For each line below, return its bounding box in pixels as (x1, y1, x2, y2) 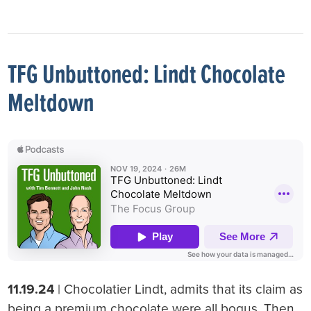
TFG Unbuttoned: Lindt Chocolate (8, 59, 286, 92)
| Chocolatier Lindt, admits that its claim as (54, 280, 303, 297)
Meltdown (8, 87, 94, 121)
